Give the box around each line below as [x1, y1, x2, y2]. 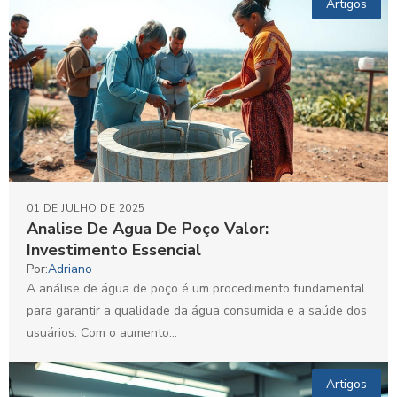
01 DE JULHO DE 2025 [27, 200, 145, 215]
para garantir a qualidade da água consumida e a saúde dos [27, 301, 367, 319]
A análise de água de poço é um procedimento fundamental [27, 279, 365, 297]
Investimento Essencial [27, 238, 201, 261]
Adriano [48, 260, 92, 277]
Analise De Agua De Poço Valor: [27, 217, 269, 239]
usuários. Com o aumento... [27, 323, 177, 341]
